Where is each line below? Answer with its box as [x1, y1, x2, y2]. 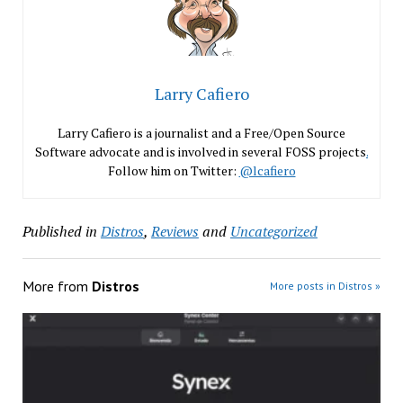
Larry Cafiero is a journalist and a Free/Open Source [58, 123, 345, 141]
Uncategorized [229, 220, 318, 241]
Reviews [150, 220, 199, 241]
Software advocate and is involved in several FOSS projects [35, 142, 366, 160]
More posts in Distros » [270, 278, 381, 292]
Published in [22, 220, 97, 241]
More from [22, 276, 92, 295]
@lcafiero [238, 161, 296, 179]
